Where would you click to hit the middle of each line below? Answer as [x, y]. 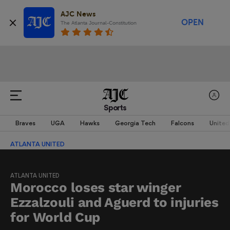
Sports [115, 107]
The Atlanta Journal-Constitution [99, 23]
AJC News [78, 14]
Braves [25, 123]
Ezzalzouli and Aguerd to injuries [114, 202]
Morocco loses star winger [96, 187]
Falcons [183, 123]
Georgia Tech [135, 123]
